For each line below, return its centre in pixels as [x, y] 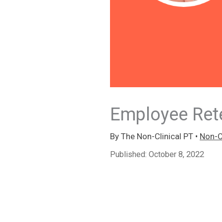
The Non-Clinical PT [158, 136]
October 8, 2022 [176, 154]
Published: [129, 154]
